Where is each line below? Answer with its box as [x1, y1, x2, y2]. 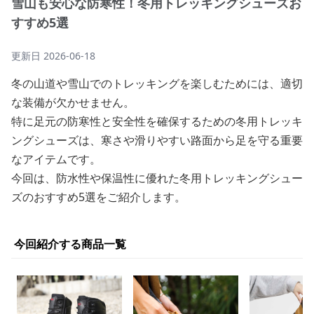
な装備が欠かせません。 [11, 95, 135, 110]
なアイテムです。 [11, 151, 101, 167]
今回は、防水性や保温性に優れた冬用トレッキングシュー [11, 170, 303, 186]
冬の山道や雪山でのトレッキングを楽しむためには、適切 [11, 76, 303, 91]
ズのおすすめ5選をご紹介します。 [11, 189, 186, 205]
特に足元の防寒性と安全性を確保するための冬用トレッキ [11, 114, 303, 129]
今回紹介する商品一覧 [14, 236, 126, 252]
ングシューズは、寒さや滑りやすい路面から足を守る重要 [11, 132, 303, 148]
